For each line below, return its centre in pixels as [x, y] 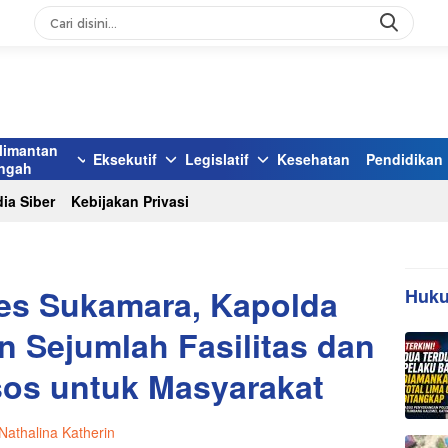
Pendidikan [404, 159]
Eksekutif [125, 159]
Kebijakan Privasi [130, 201]
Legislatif [217, 159]
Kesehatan [313, 159]
